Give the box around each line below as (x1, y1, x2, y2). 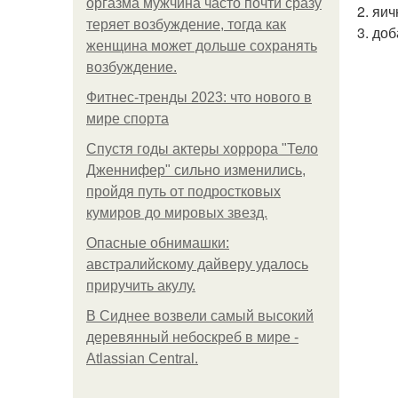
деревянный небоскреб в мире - (86, 330, 298, 345)
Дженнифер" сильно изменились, (86, 163, 306, 178)
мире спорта (86, 111, 169, 126)
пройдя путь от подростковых (86, 184, 281, 199)
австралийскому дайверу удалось (86, 257, 308, 272)
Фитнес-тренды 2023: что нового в (86, 90, 312, 105)
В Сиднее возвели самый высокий (86, 308, 314, 323)
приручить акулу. (86, 278, 195, 293)
